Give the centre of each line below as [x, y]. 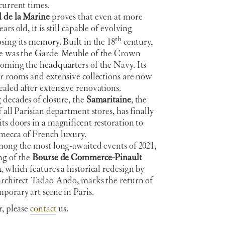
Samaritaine [107, 100]
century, [137, 43]
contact [43, 209]
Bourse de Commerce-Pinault [87, 158]
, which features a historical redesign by [73, 170]
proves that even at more [96, 17]
